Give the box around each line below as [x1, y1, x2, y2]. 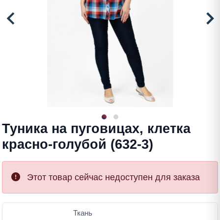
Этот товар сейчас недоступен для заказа [25, 172, 200, 183]
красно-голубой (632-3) [2, 137, 153, 152]
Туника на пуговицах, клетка [2, 121, 191, 137]
